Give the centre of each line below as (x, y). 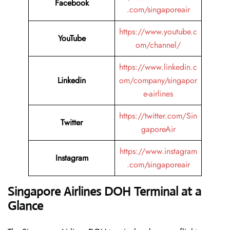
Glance (25, 206)
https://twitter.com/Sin (158, 116)
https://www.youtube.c (158, 32)
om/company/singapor (158, 81)
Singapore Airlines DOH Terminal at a (104, 192)
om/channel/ (158, 45)
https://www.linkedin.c (158, 67)
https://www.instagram (158, 151)
